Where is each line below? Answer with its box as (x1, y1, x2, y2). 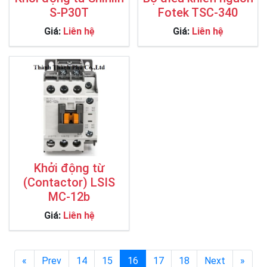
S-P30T (49, 5, 89, 20)
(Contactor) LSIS (23, 175, 115, 190)
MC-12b (48, 189, 90, 204)
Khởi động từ (34, 160, 104, 175)
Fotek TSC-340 (158, 5, 238, 20)
